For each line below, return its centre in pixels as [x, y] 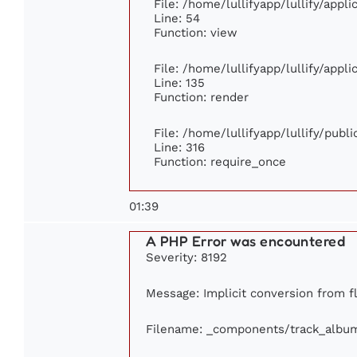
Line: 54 [177, 18]
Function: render [201, 96]
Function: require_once [220, 161]
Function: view [196, 32]
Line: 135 [179, 82]
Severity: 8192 [186, 257]
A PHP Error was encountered [246, 240]
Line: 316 [179, 147]
